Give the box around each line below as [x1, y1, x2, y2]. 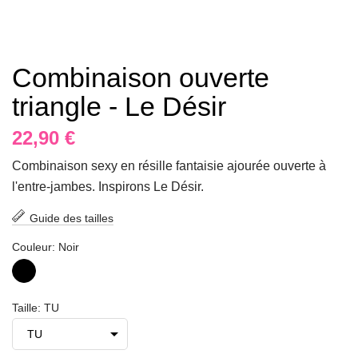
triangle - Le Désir [12, 91, 226, 122]
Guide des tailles [30, 212, 113, 225]
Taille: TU [12, 301, 59, 315]
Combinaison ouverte [12, 62, 269, 93]
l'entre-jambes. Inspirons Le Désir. [12, 180, 204, 194]
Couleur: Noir [12, 241, 79, 254]
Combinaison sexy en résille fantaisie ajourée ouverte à [12, 159, 326, 173]
